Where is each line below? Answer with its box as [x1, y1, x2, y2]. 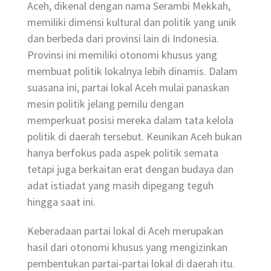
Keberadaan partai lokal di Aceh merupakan [27, 223, 223, 238]
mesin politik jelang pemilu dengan [27, 97, 184, 111]
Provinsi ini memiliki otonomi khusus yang [27, 48, 217, 62]
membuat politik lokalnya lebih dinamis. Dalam [27, 64, 238, 79]
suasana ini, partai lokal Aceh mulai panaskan [27, 80, 229, 95]
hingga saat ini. [27, 195, 96, 209]
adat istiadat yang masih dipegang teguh [27, 178, 214, 193]
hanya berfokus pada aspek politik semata [27, 146, 218, 160]
